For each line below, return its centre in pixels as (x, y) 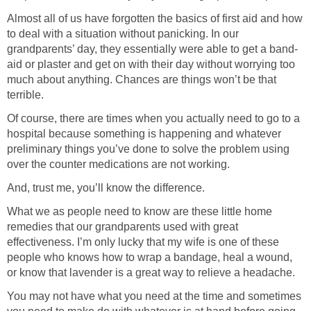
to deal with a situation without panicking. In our (123, 33)
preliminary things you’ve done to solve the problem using (148, 149)
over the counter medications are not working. (118, 164)
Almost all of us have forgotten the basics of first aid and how (155, 18)
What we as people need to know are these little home (140, 211)
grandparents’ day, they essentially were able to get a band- (152, 49)
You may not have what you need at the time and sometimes (154, 296)
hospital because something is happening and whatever (144, 133)
